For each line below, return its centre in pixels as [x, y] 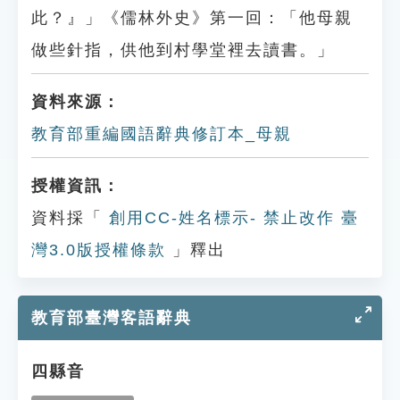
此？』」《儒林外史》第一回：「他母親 [192, 18]
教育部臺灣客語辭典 [112, 318]
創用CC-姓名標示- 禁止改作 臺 [231, 218]
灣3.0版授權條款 [99, 250]
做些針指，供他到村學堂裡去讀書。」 [183, 50]
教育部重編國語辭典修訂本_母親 [162, 134]
